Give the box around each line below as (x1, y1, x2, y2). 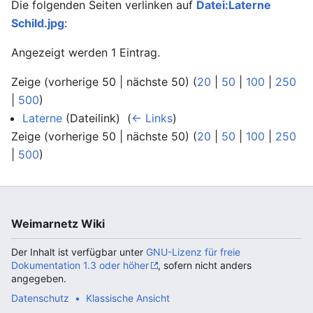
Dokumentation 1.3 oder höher (11, 259, 149, 271)
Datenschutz (11, 292, 69, 304)
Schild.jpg (11, 16, 64, 30)
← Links (131, 111, 173, 125)
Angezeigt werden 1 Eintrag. (11, 45, 160, 59)
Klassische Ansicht (86, 292, 170, 304)
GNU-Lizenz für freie (146, 246, 240, 258)
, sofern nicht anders (158, 259, 252, 271)
